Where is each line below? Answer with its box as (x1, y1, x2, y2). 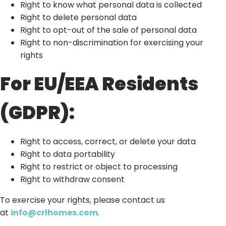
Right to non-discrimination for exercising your (20, 37, 203, 48)
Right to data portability (20, 148, 115, 160)
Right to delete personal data (20, 12, 137, 23)
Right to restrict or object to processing (20, 161, 178, 173)
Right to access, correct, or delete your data (20, 136, 196, 147)
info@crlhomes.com (11, 207, 98, 218)
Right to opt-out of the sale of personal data (20, 24, 197, 36)
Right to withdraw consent (20, 174, 125, 185)
